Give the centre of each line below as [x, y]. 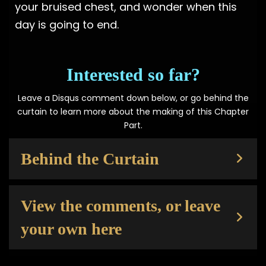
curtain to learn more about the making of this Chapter [133, 111]
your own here [71, 229]
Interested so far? [133, 74]
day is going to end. [67, 24]
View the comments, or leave [121, 205]
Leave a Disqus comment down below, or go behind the [133, 98]
